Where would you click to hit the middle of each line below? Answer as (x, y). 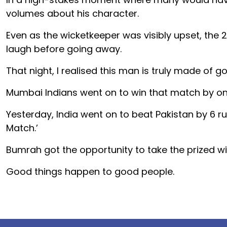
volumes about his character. (72, 13)
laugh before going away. (64, 49)
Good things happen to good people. (90, 172)
